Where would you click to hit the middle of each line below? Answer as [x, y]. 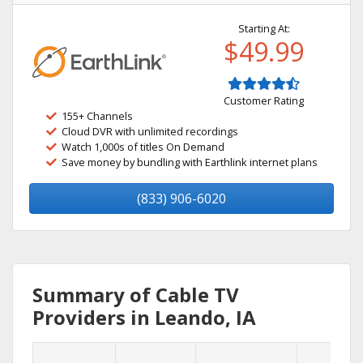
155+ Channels [97, 116]
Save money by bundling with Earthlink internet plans [190, 162]
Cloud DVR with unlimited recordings [150, 131]
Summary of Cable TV [136, 295]
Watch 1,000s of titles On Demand [143, 147]
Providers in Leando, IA [144, 317]
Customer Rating [264, 100]
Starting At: [264, 28]
